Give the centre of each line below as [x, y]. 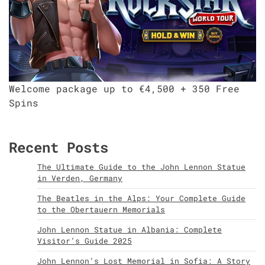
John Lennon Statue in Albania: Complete [130, 230]
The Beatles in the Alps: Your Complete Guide [141, 198]
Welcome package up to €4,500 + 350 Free [124, 88]
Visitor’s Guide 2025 [85, 241]
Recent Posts [59, 148]
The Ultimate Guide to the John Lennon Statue [141, 167]
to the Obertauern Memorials [101, 210]
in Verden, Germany [80, 178]
